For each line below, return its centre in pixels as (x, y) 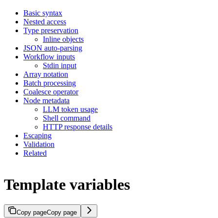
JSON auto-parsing (53, 48)
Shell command (67, 118)
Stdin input (60, 65)
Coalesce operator (51, 91)
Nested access (45, 21)
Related (35, 153)
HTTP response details (78, 127)
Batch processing (50, 83)
